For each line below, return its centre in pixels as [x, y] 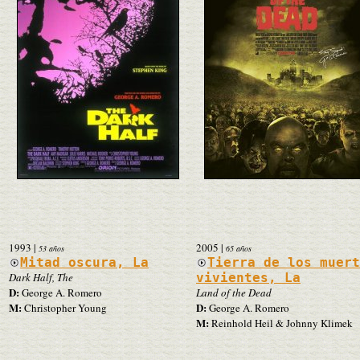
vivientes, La [248, 277]
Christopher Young [64, 307]
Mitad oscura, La [85, 262]
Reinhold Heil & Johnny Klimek [281, 323]
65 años [239, 248]
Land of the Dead [234, 292]
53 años [51, 248]
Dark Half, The [41, 277]
